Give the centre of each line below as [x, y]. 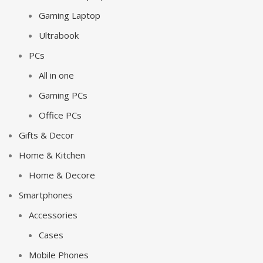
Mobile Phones [59, 255]
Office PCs [60, 115]
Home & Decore [62, 175]
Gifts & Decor [46, 135]
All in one [56, 75]
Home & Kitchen [52, 155]
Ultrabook [59, 35]
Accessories [53, 215]
